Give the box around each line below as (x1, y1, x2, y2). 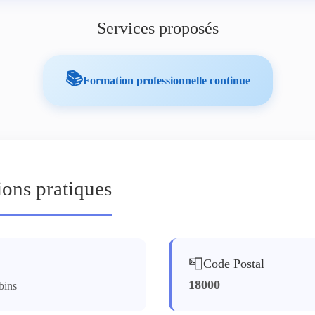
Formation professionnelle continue (82, 74, 250, 86)
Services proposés (96, 19, 219, 37)
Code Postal (203, 256, 264, 271)
